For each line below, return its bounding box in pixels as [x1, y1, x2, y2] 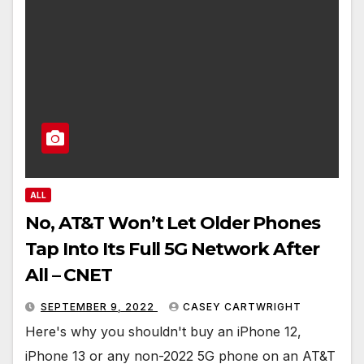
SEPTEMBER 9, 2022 [41, 300, 158, 313]
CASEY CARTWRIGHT [183, 300, 301, 313]
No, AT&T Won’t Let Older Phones [25, 211, 320, 234]
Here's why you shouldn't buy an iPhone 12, [25, 323, 301, 340]
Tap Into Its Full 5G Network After [25, 237, 319, 260]
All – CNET [25, 263, 112, 286]
